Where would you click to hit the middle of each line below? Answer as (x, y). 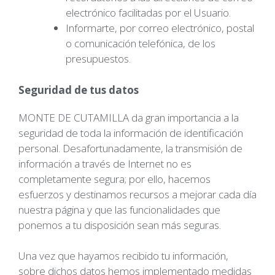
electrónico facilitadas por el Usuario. (148, 13)
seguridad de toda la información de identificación (131, 133)
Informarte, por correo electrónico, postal (160, 28)
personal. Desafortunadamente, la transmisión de (130, 148)
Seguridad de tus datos (79, 90)
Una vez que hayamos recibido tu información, (123, 256)
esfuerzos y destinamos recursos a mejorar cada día (137, 194)
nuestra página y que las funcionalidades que (119, 209)
